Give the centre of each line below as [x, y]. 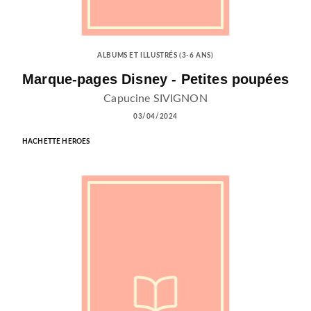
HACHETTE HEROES [56, 141]
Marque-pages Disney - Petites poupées [155, 79]
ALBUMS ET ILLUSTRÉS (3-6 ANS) [155, 55]
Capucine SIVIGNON [155, 98]
